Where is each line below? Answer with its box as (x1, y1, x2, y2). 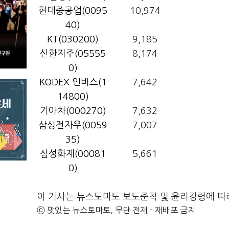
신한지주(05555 (40, 49, 106, 58)
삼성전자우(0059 (38, 121, 107, 130)
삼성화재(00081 (40, 149, 106, 158)
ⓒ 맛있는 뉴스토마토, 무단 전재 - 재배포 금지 (37, 206, 195, 214)
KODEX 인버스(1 (39, 78, 107, 87)
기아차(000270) (39, 106, 106, 116)
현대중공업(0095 (38, 6, 107, 15)
